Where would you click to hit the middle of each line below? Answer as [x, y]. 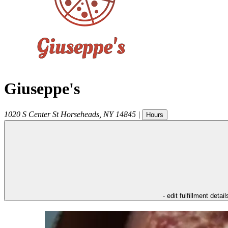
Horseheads [80, 114]
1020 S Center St [31, 114]
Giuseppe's [42, 89]
